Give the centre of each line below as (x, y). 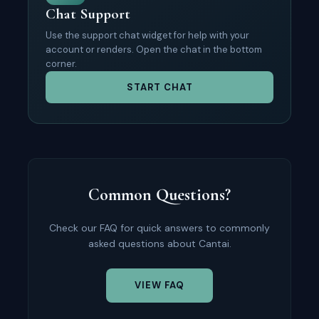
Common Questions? (159, 195)
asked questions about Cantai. (159, 244)
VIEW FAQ (159, 285)
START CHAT (159, 87)
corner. (61, 64)
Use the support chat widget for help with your (147, 35)
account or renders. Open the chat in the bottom (154, 49)
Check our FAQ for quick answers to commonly (159, 228)
